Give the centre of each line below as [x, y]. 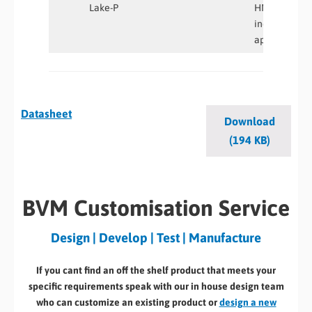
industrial [275, 23]
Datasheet [46, 113]
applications [281, 39]
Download [249, 121]
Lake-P [104, 7]
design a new [248, 302]
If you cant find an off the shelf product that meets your [156, 270]
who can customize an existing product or [127, 302]
